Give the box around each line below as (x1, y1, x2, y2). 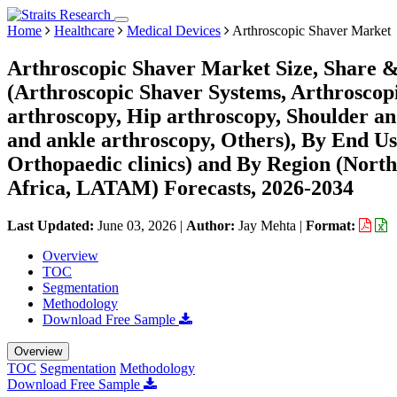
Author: (186, 217, 238, 233)
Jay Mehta (238, 217, 296, 233)
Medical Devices (127, 23, 221, 38)
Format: (306, 217, 359, 233)
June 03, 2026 (97, 217, 176, 233)
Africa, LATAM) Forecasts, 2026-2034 (7, 175, 354, 199)
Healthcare (54, 23, 114, 38)
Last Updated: (7, 217, 97, 233)
